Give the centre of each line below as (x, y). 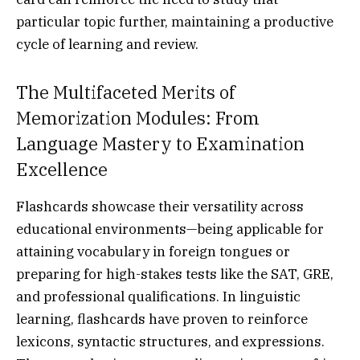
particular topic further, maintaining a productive (175, 22)
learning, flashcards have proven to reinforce (162, 319)
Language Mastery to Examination (160, 143)
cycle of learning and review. (107, 45)
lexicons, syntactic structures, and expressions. (170, 341)
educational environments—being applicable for (170, 229)
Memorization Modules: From (138, 118)
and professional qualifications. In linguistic (158, 296)
